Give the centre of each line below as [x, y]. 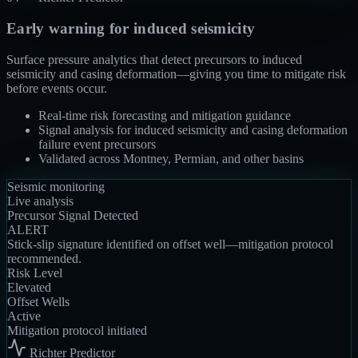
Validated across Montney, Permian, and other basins [171, 158]
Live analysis [40, 201]
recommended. [44, 258]
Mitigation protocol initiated [77, 330]
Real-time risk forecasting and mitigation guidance [165, 115]
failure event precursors [97, 144]
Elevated [29, 287]
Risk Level [35, 272]
